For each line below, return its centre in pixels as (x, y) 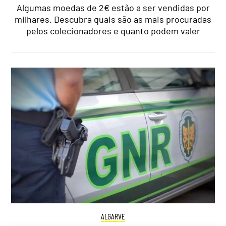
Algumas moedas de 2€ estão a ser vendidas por (113, 8)
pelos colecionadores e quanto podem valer (113, 31)
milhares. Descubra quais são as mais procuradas (113, 19)
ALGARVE (113, 216)
